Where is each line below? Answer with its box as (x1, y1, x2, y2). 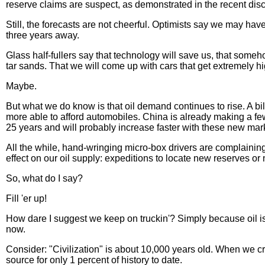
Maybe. (6, 81, 37, 92)
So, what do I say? (6, 173, 83, 184)
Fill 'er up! (6, 193, 47, 204)
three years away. (6, 30, 79, 41)
